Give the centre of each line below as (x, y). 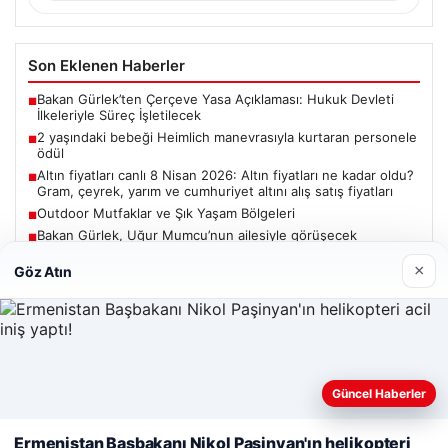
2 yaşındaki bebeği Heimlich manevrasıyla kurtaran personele (227, 137)
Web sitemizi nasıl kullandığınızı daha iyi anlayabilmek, (192, 407)
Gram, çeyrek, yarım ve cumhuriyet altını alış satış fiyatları (215, 191)
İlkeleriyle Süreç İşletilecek (119, 115)
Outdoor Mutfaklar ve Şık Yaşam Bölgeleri (166, 213)
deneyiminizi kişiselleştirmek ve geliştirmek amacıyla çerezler (214, 428)
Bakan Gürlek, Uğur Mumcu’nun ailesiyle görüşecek (197, 235)
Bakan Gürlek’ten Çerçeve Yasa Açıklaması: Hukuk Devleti (215, 99)
